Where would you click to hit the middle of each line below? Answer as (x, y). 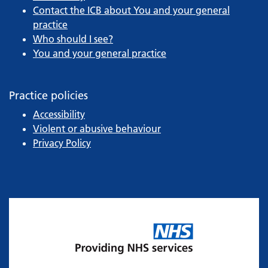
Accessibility (59, 115)
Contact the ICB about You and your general (131, 10)
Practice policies (48, 96)
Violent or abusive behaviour (97, 129)
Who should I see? (73, 39)
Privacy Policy (62, 143)
